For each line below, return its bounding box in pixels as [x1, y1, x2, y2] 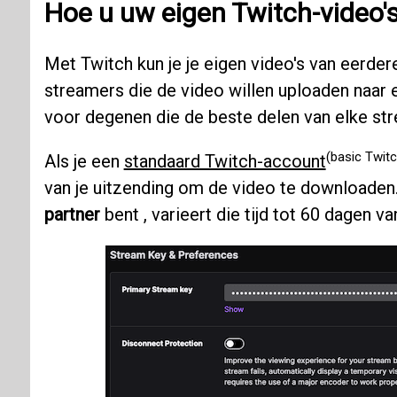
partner [43, 204, 100, 226]
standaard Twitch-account [123, 151, 326, 173]
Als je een [43, 151, 124, 173]
